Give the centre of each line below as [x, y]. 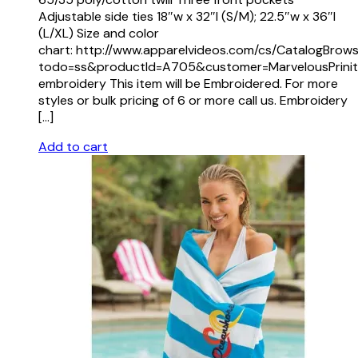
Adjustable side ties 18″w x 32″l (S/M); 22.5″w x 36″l [187, 16]
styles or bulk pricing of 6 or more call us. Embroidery [193, 100]
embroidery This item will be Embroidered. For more [188, 83]
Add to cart [73, 146]
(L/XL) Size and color [99, 33]
